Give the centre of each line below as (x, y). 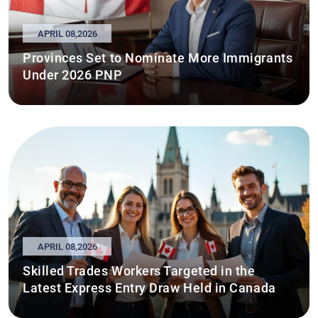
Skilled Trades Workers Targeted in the (139, 270)
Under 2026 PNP (73, 74)
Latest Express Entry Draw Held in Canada (149, 287)
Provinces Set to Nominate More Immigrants (158, 57)
